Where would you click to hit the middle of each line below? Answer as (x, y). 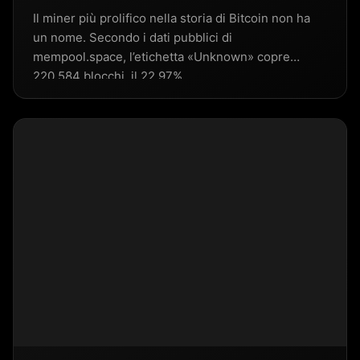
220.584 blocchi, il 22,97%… (112, 76)
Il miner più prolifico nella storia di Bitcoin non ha (172, 18)
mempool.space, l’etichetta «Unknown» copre (162, 56)
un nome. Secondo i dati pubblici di (133, 37)
